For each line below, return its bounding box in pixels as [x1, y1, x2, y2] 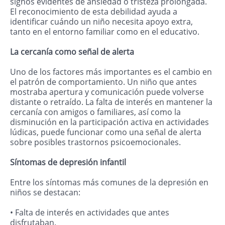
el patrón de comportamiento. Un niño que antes [10, 76, 197, 88]
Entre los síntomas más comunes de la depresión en [10, 177, 208, 188]
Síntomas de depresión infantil [10, 157, 130, 168]
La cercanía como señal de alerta [10, 46, 138, 58]
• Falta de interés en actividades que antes [10, 207, 169, 218]
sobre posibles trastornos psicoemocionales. [10, 137, 181, 148]
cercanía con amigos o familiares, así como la [10, 106, 181, 118]
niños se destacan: [10, 187, 84, 198]
